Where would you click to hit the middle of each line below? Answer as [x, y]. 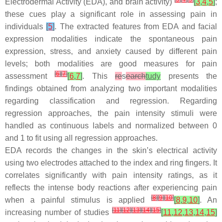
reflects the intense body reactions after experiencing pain [111, 188]
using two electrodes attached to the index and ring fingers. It [111, 163]
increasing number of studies [58, 212]
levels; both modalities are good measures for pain [111, 64]
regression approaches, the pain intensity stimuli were [111, 113]
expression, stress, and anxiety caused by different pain [111, 51]
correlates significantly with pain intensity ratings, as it [111, 175]
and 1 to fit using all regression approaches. [81, 138]
